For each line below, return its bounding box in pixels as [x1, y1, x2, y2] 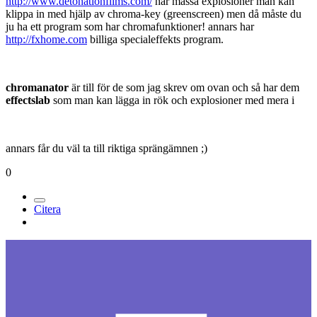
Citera [34, 202, 61, 215]
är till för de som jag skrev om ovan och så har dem [69, 81, 299, 93]
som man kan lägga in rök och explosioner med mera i [50, 93, 294, 106]
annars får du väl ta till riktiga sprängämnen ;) [6, 142, 207, 154]
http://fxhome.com [6, 33, 87, 45]
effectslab [6, 93, 50, 106]
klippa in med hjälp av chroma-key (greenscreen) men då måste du [6, 7, 301, 20]
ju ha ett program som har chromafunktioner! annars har [6, 20, 254, 33]
